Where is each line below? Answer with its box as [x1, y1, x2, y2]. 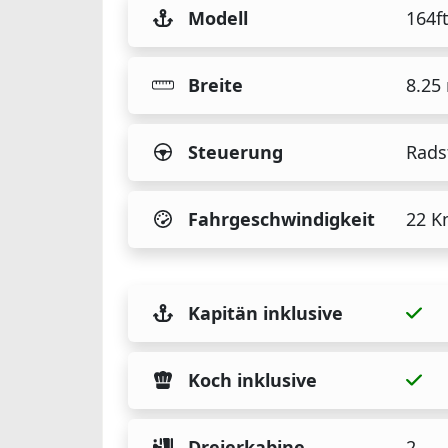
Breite [188, 73, 243, 98]
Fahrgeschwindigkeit [188, 207, 375, 232]
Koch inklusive [188, 368, 317, 393]
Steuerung [188, 140, 283, 165]
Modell [188, 6, 248, 31]
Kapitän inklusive [188, 301, 343, 326]
